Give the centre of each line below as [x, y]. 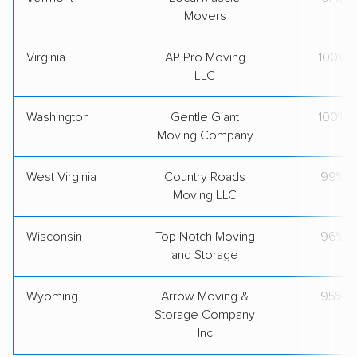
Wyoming [52, 296]
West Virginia [61, 177]
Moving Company [205, 135]
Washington [58, 117]
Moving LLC [205, 195]
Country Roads [205, 177]
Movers [205, 16]
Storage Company [205, 314]
